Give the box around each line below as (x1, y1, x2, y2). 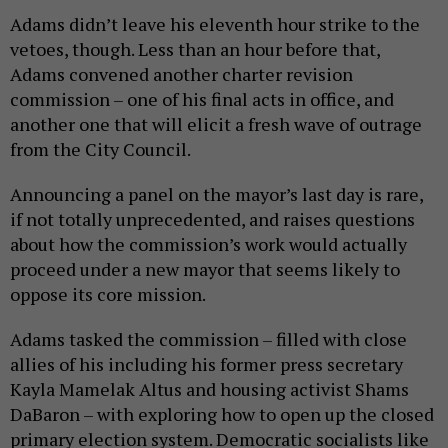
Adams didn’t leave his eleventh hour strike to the (10, 12, 420, 37)
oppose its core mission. (10, 282, 209, 307)
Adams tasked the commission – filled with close (10, 327, 407, 352)
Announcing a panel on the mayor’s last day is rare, (10, 182, 423, 207)
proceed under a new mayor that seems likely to (10, 257, 400, 282)
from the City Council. (10, 137, 194, 162)
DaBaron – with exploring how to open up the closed (10, 402, 434, 427)
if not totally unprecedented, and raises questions (10, 207, 415, 232)
